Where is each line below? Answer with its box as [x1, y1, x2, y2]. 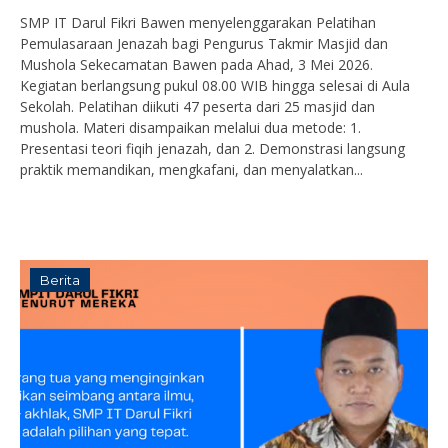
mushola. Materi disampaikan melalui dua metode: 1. [20, 118, 361, 137]
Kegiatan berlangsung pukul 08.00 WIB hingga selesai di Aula [20, 76, 410, 95]
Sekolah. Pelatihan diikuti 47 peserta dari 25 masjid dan [20, 97, 375, 116]
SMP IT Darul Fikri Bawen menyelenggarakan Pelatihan [20, 13, 376, 32]
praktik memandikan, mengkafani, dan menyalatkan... [20, 160, 363, 179]
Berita [40, 272, 80, 288]
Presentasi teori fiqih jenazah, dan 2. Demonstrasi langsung [20, 139, 405, 158]
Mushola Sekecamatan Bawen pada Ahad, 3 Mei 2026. [20, 55, 373, 74]
